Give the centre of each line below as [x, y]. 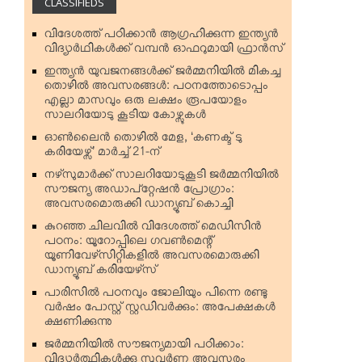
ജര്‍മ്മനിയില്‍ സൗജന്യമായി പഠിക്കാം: [144, 347]
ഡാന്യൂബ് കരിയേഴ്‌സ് [101, 272]
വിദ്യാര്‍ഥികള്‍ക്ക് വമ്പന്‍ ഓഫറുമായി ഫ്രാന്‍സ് [164, 51]
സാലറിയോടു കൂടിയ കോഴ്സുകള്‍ [125, 117]
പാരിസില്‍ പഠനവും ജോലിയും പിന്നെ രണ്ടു [156, 295]
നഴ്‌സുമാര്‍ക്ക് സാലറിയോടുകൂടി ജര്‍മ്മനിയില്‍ [162, 177]
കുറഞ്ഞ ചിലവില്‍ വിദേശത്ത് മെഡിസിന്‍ [153, 229]
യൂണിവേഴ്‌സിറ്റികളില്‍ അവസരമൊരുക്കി [152, 258]
